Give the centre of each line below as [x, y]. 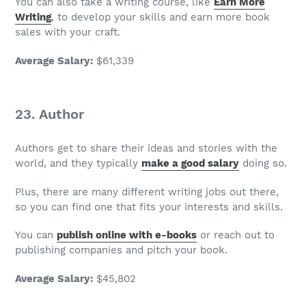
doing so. [263, 164]
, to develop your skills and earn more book [161, 17]
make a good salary [190, 164]
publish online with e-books [127, 235]
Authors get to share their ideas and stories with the [146, 149]
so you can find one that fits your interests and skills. [149, 207]
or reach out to [236, 235]
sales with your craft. [68, 32]
